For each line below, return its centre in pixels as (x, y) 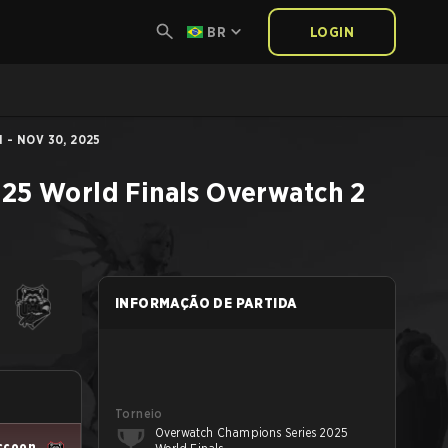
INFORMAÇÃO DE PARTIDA (206, 303)
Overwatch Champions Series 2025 (252, 432)
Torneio (139, 413)
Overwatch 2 (286, 192)
